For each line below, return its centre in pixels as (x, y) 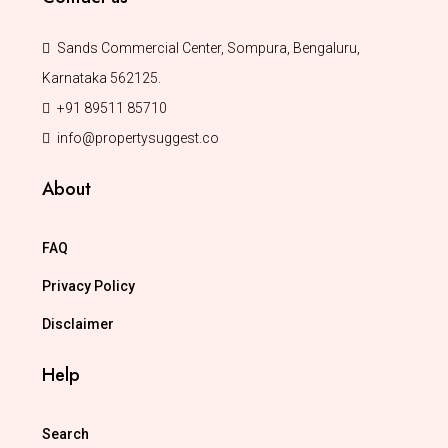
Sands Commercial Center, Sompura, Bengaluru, (208, 48)
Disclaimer (78, 324)
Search (65, 434)
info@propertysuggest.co (138, 138)
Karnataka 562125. (101, 78)
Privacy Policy (88, 286)
